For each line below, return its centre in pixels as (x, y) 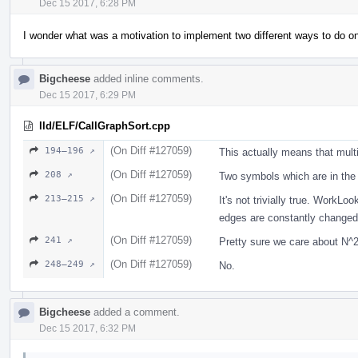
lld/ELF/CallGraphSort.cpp (105, 125)
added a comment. (135, 312)
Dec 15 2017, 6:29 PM (88, 95)
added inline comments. (147, 78)
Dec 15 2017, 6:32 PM (88, 328)
